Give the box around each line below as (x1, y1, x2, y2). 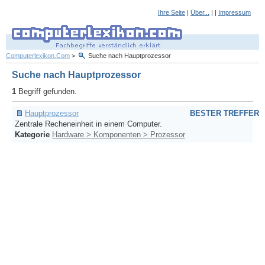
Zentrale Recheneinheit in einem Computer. (15, 119, 162, 129)
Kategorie (15, 130, 50, 140)
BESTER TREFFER (190, 109, 259, 118)
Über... (190, 9, 209, 16)
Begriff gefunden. (16, 87, 77, 96)
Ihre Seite (158, 9, 185, 16)
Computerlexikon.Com (6, 52, 70, 59)
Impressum (218, 9, 251, 16)
